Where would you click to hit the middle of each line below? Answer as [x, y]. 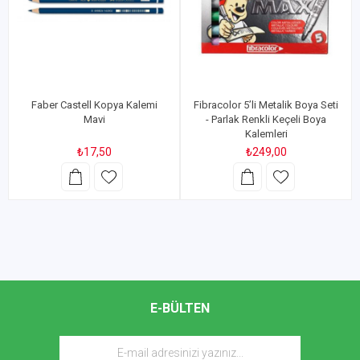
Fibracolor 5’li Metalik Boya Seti [266, 105]
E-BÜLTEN [180, 308]
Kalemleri [266, 134]
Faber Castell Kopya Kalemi [94, 105]
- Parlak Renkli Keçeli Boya [266, 119]
